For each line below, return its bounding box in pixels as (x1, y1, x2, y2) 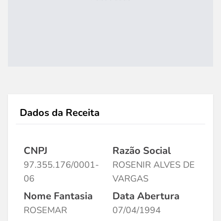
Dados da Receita (20, 106, 100, 119)
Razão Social (112, 144, 171, 157)
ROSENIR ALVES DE (112, 159, 195, 171)
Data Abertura (112, 189, 180, 203)
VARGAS (112, 173, 148, 184)
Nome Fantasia (24, 189, 93, 203)
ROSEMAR (24, 204, 67, 216)
